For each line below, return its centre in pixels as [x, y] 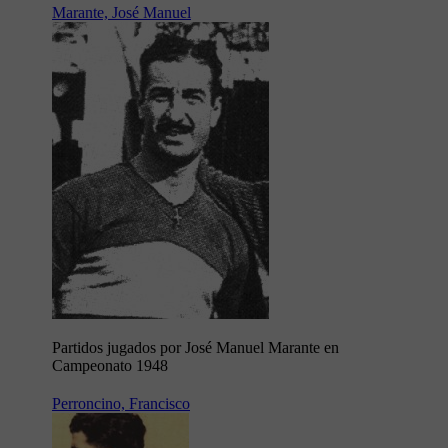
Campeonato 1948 [110, 366]
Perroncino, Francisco [121, 404]
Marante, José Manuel [121, 13]
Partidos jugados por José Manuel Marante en [195, 348]
